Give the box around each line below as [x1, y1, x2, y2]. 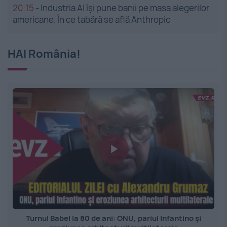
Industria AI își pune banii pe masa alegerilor [41, 2, 209, 14]
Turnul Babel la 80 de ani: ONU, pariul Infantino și [26, 213, 201, 224]
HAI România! [8, 46, 81, 62]
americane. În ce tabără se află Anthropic [13, 14, 170, 26]
